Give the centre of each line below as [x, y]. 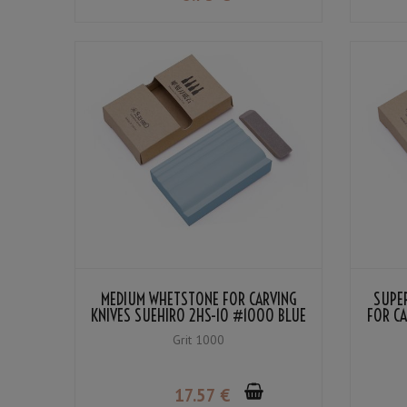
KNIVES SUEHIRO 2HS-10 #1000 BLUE [198, 316]
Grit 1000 [198, 340]
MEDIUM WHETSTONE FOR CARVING [198, 300]
